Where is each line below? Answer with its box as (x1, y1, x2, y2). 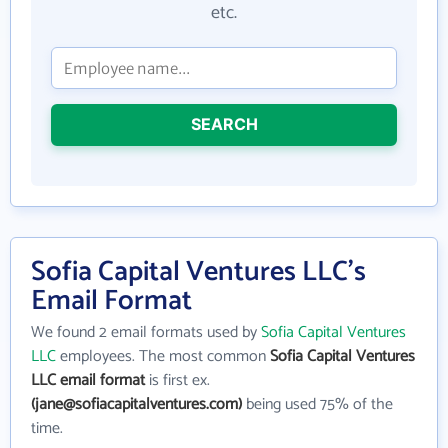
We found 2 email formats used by (31, 319, 261, 346)
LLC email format (31, 367, 145, 394)
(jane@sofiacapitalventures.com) (31, 391, 242, 418)
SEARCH (190, 114, 258, 134)
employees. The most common (56, 343, 270, 370)
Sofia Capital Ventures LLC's (31, 249, 366, 295)
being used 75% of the (242, 391, 393, 418)
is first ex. (145, 367, 210, 394)
